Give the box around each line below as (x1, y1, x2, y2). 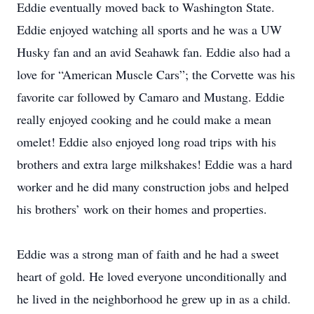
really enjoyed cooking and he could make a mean (17, 111, 271, 128)
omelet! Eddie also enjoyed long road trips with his (17, 133, 276, 150)
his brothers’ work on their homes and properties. (17, 200, 267, 217)
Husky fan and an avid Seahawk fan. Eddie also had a (17, 43, 290, 60)
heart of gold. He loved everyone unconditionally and (17, 268, 287, 285)
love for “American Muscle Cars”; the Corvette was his (17, 66, 295, 83)
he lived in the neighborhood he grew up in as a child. (17, 290, 291, 307)
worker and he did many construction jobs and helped (17, 178, 289, 195)
